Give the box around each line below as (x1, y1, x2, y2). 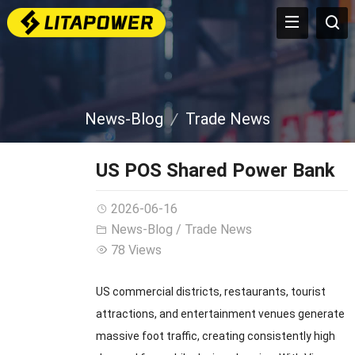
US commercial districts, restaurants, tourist (95, 285, 326, 298)
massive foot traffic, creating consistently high (95, 330, 335, 342)
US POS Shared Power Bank (95, 159, 335, 181)
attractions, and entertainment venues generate (95, 307, 345, 320)
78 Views (110, 242, 162, 258)
